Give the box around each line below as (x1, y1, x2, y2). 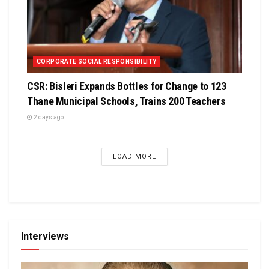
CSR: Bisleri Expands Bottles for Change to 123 (27, 80, 226, 93)
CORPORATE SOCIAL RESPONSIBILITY (37, 58, 157, 65)
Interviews (21, 231, 69, 243)
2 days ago (32, 114, 64, 121)
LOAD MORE (113, 153, 156, 161)
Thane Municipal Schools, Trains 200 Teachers (27, 95, 226, 108)
